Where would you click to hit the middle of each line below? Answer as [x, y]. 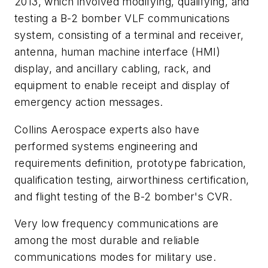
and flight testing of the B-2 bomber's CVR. [124, 196]
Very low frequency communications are [117, 224]
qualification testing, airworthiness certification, [132, 179]
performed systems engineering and [106, 146]
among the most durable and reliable [107, 240]
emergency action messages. [89, 102]
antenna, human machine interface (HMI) [118, 52]
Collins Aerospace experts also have [107, 129]
